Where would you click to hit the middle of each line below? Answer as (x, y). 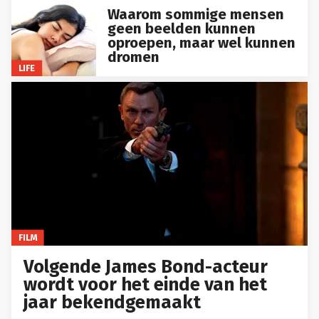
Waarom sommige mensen (195, 14)
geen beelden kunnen (181, 28)
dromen (133, 57)
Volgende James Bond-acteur (146, 267)
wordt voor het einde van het (146, 285)
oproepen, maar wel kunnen (201, 42)
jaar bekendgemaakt (113, 303)
